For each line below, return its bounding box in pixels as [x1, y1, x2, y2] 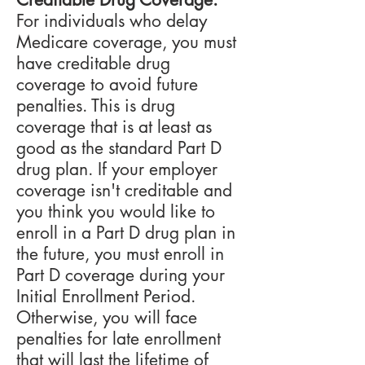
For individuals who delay [16, 10, 207, 32]
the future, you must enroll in [16, 243, 224, 265]
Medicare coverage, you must [16, 31, 236, 53]
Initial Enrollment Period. [16, 285, 196, 307]
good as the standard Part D [16, 137, 222, 159]
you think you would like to [16, 200, 215, 222]
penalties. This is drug [16, 95, 175, 117]
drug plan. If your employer [16, 158, 218, 180]
